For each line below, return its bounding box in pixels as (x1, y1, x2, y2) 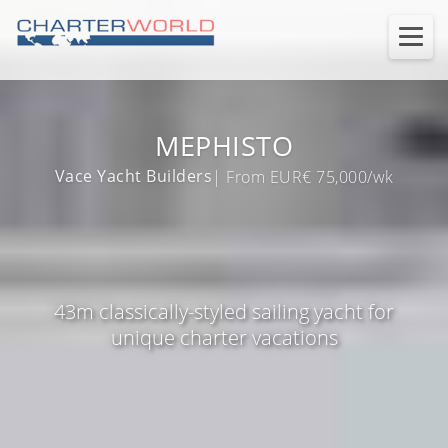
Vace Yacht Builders (54, 165, 212, 187)
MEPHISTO (155, 127, 293, 164)
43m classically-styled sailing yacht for (54, 297, 394, 325)
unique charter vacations (110, 323, 338, 351)
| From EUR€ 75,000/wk (212, 166, 394, 189)
